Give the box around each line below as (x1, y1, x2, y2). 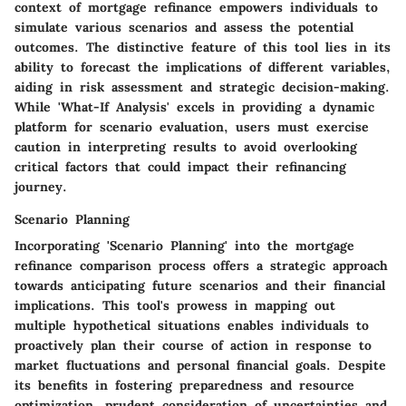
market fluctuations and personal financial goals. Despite (14, 357, 386, 374)
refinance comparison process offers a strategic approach (14, 257, 388, 275)
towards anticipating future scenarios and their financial (14, 277, 385, 295)
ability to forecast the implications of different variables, (14, 59, 391, 76)
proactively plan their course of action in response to (14, 337, 372, 354)
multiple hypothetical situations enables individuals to (14, 317, 369, 334)
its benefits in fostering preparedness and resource (14, 377, 354, 394)
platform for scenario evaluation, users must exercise (14, 119, 369, 136)
